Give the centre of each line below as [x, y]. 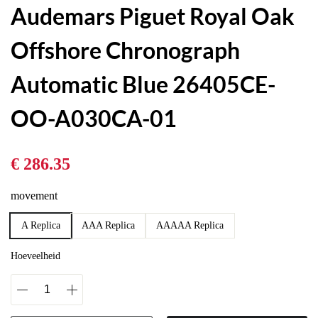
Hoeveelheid [35, 256]
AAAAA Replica [190, 225]
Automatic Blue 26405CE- [143, 84]
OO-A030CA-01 [94, 118]
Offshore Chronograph [125, 50]
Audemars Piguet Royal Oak [153, 16]
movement [34, 195]
